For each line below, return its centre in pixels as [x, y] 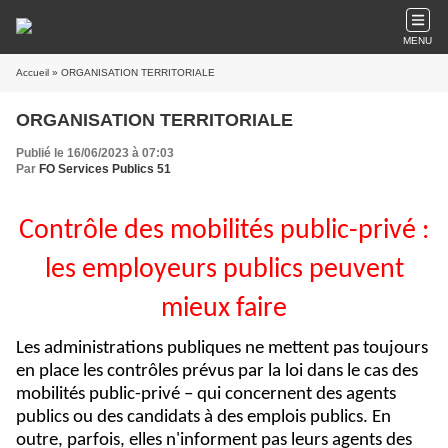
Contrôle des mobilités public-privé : [224, 231]
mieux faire [224, 309]
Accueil [32, 72]
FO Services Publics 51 [105, 169]
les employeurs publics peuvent [224, 270]
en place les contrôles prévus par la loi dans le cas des [217, 371]
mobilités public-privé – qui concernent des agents [206, 394]
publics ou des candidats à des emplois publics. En [203, 417]
